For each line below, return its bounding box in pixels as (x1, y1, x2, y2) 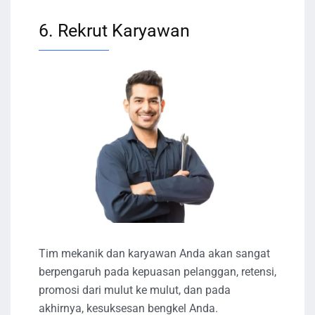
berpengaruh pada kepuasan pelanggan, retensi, (39, 264, 276, 278)
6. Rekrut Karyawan (39, 20, 190, 41)
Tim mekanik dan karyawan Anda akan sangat (39, 246, 270, 260)
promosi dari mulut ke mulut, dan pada (39, 283, 231, 297)
